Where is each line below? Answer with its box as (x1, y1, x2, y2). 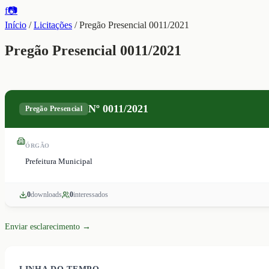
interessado (73, 190, 105, 199)
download (31, 190, 59, 199)
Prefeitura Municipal (25, 156, 92, 166)
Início (5, 20, 26, 30)
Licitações (34, 20, 72, 30)
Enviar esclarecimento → (5, 222, 91, 231)
